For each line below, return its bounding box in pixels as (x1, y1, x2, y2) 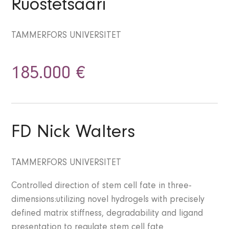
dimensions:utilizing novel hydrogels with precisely (11, 196, 205, 205)
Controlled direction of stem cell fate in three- (11, 182, 192, 192)
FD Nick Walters (11, 125, 135, 144)
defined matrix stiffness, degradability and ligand (11, 210, 203, 219)
